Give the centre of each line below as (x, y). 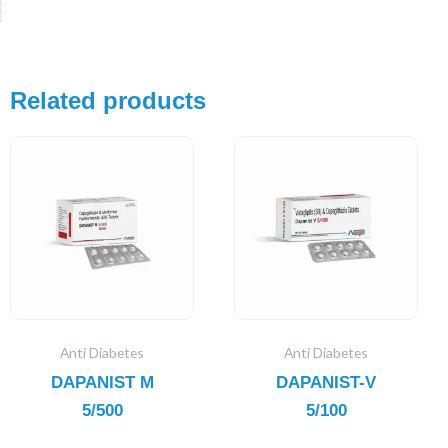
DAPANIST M (102, 382)
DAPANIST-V (326, 382)
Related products (108, 100)
